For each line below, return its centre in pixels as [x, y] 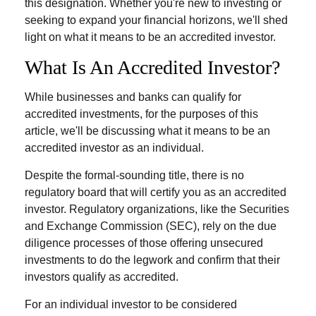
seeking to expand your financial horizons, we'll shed [156, 20]
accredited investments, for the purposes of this [141, 114]
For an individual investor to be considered [131, 304]
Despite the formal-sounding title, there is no [134, 175]
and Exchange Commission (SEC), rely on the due [151, 226]
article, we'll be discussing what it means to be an [147, 131]
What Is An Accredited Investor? [152, 67]
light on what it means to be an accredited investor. [150, 37]
